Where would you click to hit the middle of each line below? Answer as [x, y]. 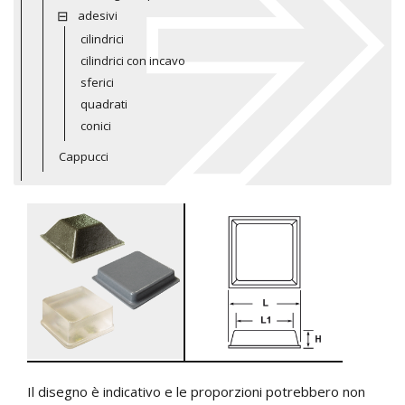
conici [96, 125]
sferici [97, 82]
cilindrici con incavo [133, 60]
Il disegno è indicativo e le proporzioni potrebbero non [196, 392]
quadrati [104, 104]
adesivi [97, 15]
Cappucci [84, 156]
